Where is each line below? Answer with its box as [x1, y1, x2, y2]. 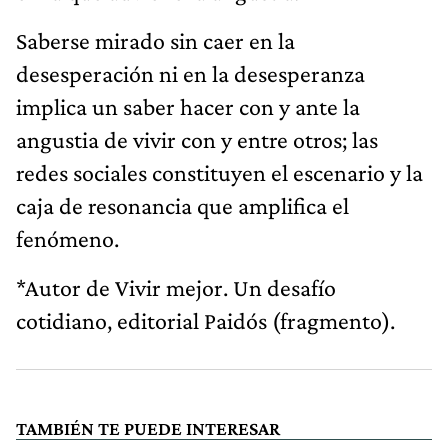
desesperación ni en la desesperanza [16, 59, 365, 87]
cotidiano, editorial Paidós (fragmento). [16, 306, 395, 334]
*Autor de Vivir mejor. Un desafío [16, 273, 336, 301]
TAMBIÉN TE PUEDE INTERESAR [16, 417, 280, 439]
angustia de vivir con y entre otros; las [16, 125, 378, 153]
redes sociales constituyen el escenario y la [16, 158, 423, 186]
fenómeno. [16, 224, 119, 252]
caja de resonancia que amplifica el [16, 191, 349, 219]
